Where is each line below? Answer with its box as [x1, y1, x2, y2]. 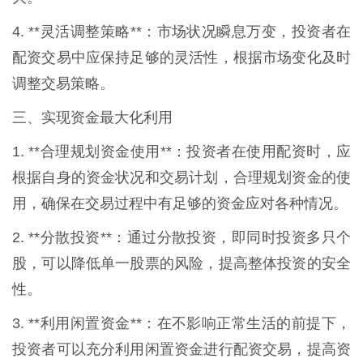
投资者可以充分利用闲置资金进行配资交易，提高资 [12, 341, 351, 358]
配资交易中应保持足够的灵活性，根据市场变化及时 [12, 49, 351, 66]
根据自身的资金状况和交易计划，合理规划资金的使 [12, 169, 351, 186]
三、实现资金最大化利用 [12, 109, 173, 126]
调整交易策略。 [12, 75, 114, 92]
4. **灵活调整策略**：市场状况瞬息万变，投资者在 [12, 23, 351, 41]
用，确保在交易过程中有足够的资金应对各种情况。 [12, 195, 348, 212]
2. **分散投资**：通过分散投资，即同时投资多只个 [12, 229, 351, 246]
